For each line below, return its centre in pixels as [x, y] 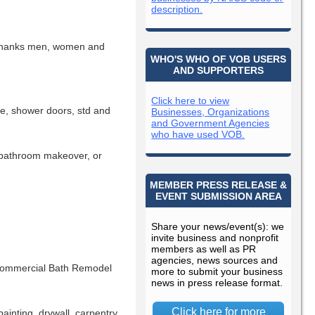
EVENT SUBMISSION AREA [218, 197]
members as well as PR [204, 249]
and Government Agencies [211, 123]
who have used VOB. [198, 135]
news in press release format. [217, 283]
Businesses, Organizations [211, 112]
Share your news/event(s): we [218, 227]
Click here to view [191, 101]
